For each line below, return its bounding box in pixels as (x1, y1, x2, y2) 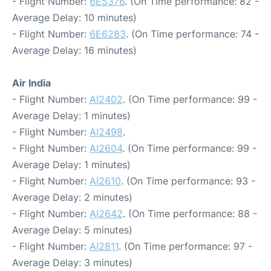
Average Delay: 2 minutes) (12, 191, 132, 203)
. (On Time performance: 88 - (123, 207, 257, 220)
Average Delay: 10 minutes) (12, 11, 137, 24)
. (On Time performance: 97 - (119, 240, 252, 252)
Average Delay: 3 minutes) (12, 256, 132, 269)
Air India (12, 77, 51, 89)
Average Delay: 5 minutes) (12, 224, 132, 236)
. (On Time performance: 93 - (121, 175, 255, 187)
